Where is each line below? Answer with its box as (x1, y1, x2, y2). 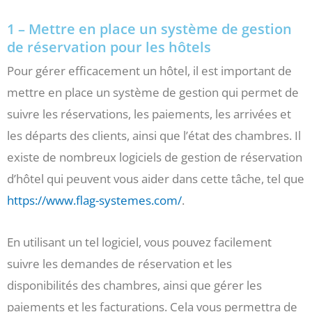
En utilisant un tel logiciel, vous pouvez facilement (7, 234, 272, 251)
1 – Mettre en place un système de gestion (7, 19, 292, 38)
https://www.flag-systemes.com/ (7, 192, 182, 208)
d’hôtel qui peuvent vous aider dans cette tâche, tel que (7, 170, 304, 187)
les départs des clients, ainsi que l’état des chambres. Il (7, 127, 301, 143)
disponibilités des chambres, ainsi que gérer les (7, 277, 262, 294)
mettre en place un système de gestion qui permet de (7, 84, 299, 100)
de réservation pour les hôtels (7, 37, 211, 56)
